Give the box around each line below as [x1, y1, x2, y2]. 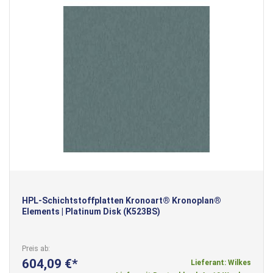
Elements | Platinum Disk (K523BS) [22, 206, 160, 216]
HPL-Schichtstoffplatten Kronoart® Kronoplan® [22, 195, 221, 205]
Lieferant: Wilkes [191, 258, 251, 267]
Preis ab [22, 244, 48, 253]
